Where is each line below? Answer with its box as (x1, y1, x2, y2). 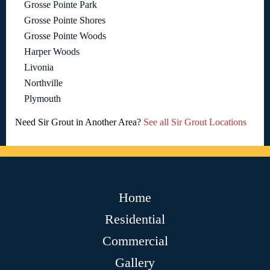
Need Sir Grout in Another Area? (15, 116, 143, 127)
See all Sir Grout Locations (143, 116, 246, 127)
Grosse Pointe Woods (24, 30, 106, 41)
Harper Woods (24, 46, 80, 57)
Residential (105, 211, 165, 227)
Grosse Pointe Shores (24, 14, 105, 25)
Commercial (102, 233, 168, 248)
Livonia (24, 61, 54, 72)
